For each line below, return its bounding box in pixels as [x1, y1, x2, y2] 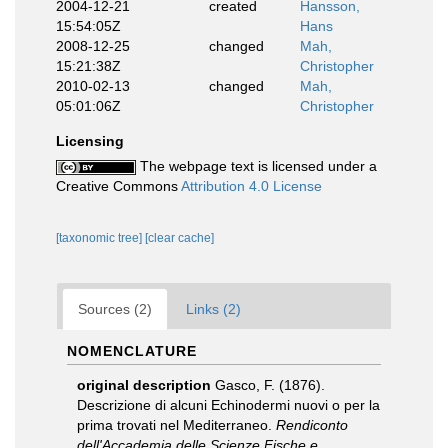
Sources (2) [78, 301, 152, 317]
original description [77, 377, 211, 393]
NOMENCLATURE [67, 343, 197, 359]
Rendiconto [276, 417, 348, 433]
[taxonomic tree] [56, 231, 145, 245]
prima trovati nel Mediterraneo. [77, 417, 276, 433]
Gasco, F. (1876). [215, 377, 325, 393]
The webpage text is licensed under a [136, 158, 377, 174]
